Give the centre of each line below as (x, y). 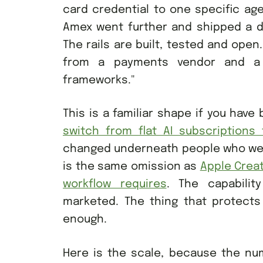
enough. (85, 220)
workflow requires (115, 184)
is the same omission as (131, 167)
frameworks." (99, 80)
